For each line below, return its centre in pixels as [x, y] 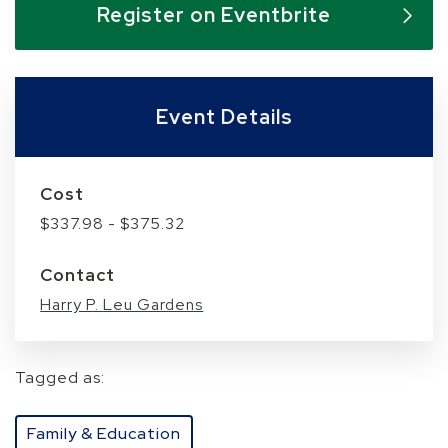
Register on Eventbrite [214, 15]
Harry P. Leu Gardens [122, 305]
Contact [78, 275]
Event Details [224, 117]
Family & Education [104, 434]
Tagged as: [60, 378]
